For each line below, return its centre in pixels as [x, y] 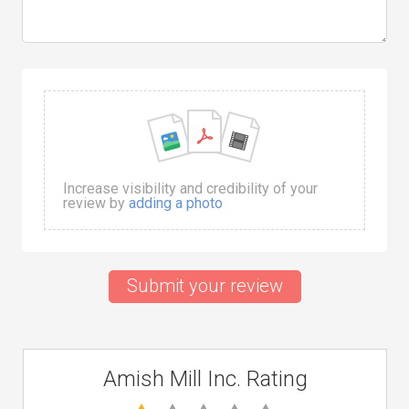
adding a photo [176, 203]
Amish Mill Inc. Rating [205, 379]
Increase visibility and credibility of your [190, 189]
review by [96, 203]
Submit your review [204, 286]
